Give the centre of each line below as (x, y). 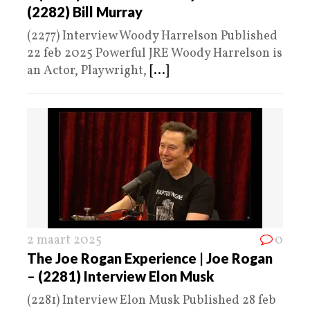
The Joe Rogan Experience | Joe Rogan (150, 258)
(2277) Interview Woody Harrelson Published (152, 36)
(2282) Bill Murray (85, 11)
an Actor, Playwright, (88, 71)
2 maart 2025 (64, 240)
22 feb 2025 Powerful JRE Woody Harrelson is (155, 53)
